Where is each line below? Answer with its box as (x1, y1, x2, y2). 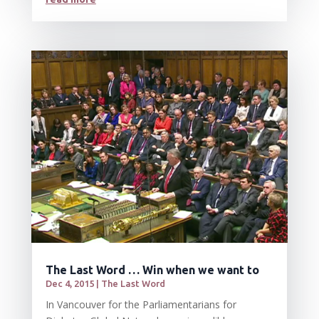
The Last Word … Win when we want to (45, 263, 259, 277)
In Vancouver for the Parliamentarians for (45, 298, 236, 312)
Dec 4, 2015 (45, 278, 94, 289)
